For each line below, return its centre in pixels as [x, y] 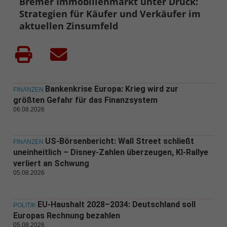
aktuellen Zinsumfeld [69, 26]
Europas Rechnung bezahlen [66, 215]
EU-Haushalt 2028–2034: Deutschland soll [116, 204]
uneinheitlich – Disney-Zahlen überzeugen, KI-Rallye [110, 152]
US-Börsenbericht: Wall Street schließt [119, 141]
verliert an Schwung [51, 163]
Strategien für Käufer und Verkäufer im [110, 13]
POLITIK [24, 205]
